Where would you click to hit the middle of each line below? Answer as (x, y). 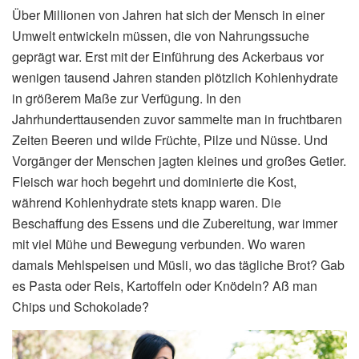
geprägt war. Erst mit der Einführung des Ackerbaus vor (168, 56)
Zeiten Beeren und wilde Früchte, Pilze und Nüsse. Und (170, 139)
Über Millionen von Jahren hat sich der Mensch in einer (168, 14)
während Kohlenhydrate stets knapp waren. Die (147, 202)
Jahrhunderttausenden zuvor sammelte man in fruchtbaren (177, 119)
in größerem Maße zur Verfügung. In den (127, 98)
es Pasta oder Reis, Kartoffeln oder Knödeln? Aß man (165, 285)
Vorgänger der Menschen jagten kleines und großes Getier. (179, 160)
